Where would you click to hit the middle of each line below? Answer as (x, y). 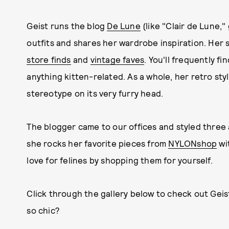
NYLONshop (193, 143)
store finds (49, 59)
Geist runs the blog (67, 26)
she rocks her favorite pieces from (98, 143)
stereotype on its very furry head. (96, 93)
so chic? (43, 210)
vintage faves (117, 59)
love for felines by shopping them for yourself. (120, 160)
